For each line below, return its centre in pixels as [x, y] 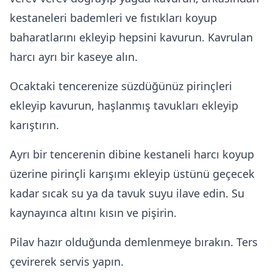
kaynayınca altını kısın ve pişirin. [93, 213]
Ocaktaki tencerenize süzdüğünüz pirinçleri [121, 86]
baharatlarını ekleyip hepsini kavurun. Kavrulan [131, 37]
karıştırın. [34, 125]
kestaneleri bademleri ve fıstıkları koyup [113, 18]
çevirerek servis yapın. [67, 261]
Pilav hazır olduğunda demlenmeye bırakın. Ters [134, 242]
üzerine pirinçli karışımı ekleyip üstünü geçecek [132, 174]
